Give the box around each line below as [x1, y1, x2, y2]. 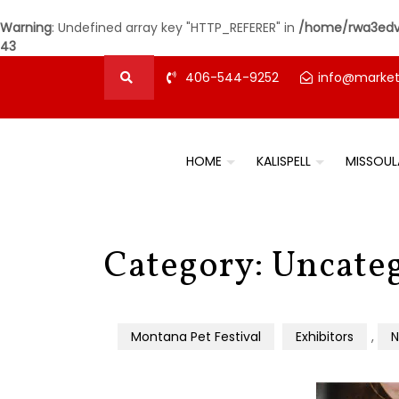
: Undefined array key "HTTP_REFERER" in [52, 19, 298, 37]
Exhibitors [296, 328, 354, 346]
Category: [104, 242, 272, 292]
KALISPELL [256, 152, 311, 170]
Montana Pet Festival [131, 328, 261, 346]
